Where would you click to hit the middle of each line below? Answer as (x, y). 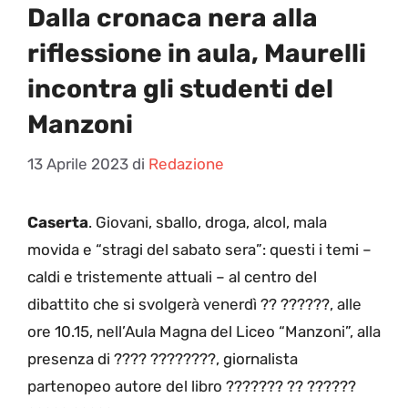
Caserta (58, 222)
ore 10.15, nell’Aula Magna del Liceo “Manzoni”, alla (204, 331)
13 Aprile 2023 (78, 163)
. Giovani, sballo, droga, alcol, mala (208, 222)
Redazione (186, 163)
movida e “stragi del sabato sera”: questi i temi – (199, 249)
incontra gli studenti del (180, 89)
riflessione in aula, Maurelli (197, 54)
